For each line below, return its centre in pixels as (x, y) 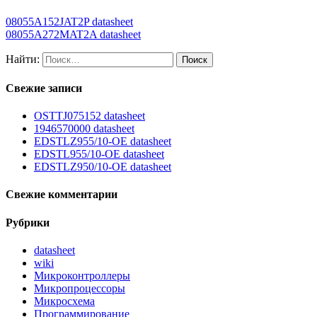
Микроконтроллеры (82, 276)
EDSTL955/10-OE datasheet (99, 154)
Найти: (23, 59)
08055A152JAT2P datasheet (69, 21)
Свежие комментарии (62, 195)
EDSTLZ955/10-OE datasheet (103, 142)
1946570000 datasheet (84, 129)
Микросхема (64, 301)
